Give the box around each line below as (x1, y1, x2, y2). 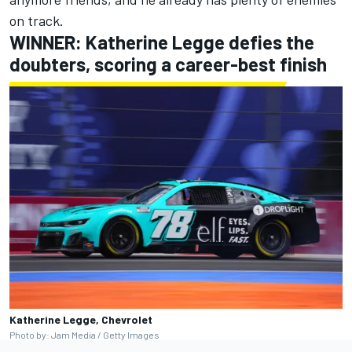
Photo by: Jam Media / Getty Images (9, 328, 159, 340)
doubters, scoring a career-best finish (9, 53, 327, 76)
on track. (9, 12, 64, 30)
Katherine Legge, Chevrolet (9, 312, 152, 326)
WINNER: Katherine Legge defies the (9, 31, 314, 54)
